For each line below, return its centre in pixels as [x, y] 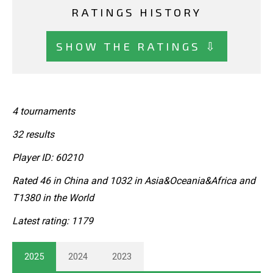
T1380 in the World [53, 197]
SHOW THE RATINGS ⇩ [136, 46]
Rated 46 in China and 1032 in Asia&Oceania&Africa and [134, 180]
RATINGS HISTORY [136, 12]
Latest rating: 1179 [53, 221]
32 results [33, 134]
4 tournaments [44, 111]
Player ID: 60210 [48, 157]
